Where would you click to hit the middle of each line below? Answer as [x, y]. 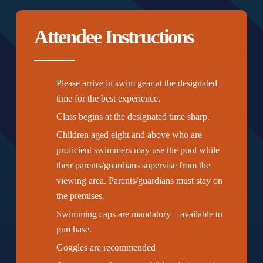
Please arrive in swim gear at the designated [137, 83]
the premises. [81, 195]
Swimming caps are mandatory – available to [140, 214]
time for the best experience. [109, 98]
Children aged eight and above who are [129, 134]
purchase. [74, 229]
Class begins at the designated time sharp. [133, 116]
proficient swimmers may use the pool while [138, 150]
